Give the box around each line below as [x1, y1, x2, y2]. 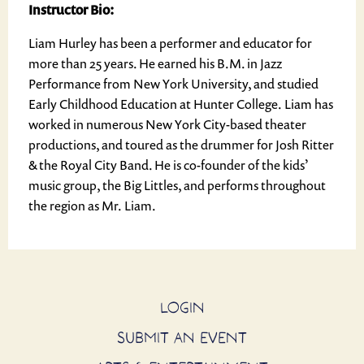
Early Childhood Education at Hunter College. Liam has [28, 95, 333, 113]
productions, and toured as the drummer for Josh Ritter [28, 136, 334, 154]
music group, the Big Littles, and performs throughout [28, 176, 326, 194]
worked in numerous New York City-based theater [28, 115, 306, 133]
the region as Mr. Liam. [28, 197, 156, 214]
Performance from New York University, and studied [28, 75, 318, 93]
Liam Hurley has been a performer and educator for [28, 34, 312, 52]
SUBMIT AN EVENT [117, 327, 247, 347]
